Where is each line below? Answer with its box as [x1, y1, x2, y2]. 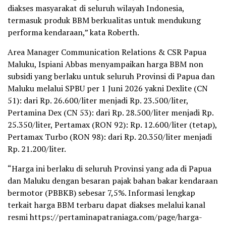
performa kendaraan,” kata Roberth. [8, 27, 139, 38]
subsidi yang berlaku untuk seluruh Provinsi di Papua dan [8, 71, 215, 82]
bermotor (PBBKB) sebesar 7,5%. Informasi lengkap [8, 187, 195, 199]
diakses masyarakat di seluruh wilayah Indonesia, [8, 3, 184, 14]
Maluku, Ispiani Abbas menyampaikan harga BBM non [8, 59, 203, 70]
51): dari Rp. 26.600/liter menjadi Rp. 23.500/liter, [8, 95, 188, 106]
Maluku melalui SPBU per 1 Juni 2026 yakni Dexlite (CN [8, 83, 208, 94]
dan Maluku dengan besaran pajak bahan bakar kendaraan [8, 175, 218, 187]
